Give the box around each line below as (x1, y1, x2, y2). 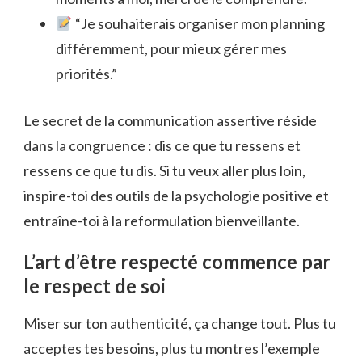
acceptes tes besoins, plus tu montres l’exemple (23, 339, 320, 357)
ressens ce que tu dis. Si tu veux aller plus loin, (23, 162, 305, 180)
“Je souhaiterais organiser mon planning (72, 15, 325, 33)
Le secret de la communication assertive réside (23, 112, 317, 130)
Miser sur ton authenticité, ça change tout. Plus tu (23, 314, 336, 332)
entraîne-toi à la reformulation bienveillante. (23, 212, 300, 230)
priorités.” (56, 65, 117, 83)
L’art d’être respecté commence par (23, 250, 330, 274)
